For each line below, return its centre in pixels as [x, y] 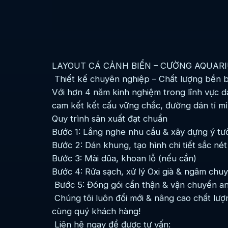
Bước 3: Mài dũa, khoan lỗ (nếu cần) [124, 158]
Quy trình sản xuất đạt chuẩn [110, 118]
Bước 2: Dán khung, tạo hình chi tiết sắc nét [139, 145]
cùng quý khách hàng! [96, 211]
